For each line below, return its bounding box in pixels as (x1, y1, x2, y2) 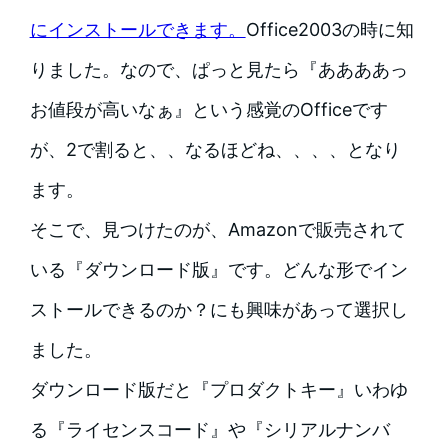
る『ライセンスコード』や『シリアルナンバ (29, 419, 390, 441)
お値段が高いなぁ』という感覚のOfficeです (29, 99, 388, 121)
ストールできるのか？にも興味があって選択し (29, 299, 408, 321)
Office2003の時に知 (245, 19, 414, 41)
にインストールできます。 (29, 19, 246, 41)
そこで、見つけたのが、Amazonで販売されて (29, 219, 406, 241)
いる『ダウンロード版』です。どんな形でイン (29, 259, 408, 281)
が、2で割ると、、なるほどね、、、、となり (29, 139, 401, 161)
